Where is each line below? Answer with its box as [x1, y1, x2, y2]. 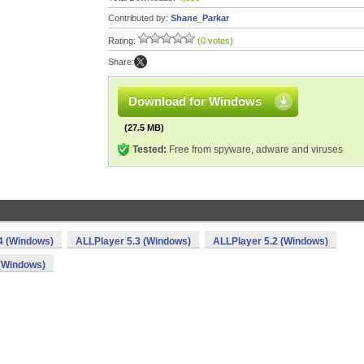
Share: [108, 57, 134, 67]
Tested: [132, 144, 167, 155]
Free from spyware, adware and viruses [167, 144, 343, 155]
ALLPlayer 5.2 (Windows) [213, 236, 328, 247]
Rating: [108, 36, 138, 45]
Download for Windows [128, 94, 262, 108]
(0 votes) [197, 36, 233, 45]
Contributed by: [108, 13, 171, 23]
